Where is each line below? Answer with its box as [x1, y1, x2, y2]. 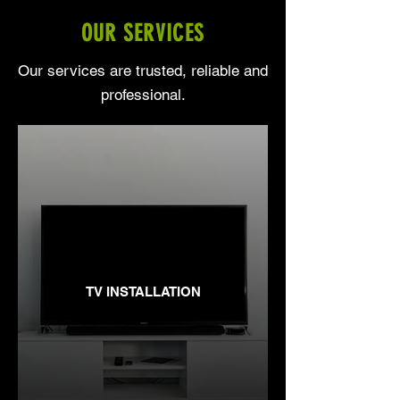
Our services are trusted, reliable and [18, 62, 268, 79]
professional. [100, 86, 186, 104]
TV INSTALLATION [85, 283, 201, 299]
